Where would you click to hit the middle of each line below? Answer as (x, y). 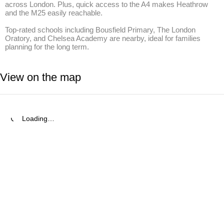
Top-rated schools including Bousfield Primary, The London (100, 30)
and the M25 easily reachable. (54, 13)
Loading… (38, 118)
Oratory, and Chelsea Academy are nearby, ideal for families (103, 38)
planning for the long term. (47, 47)
